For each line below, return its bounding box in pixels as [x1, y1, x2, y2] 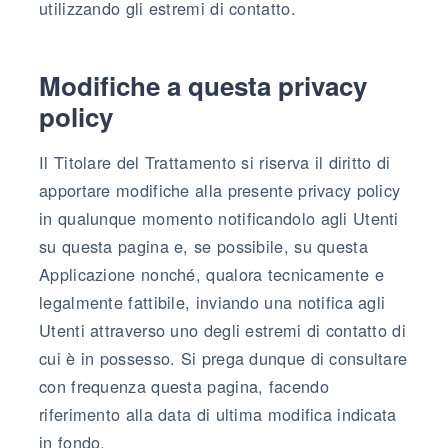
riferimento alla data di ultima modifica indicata [39, 401, 397, 426]
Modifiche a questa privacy [39, 66, 367, 104]
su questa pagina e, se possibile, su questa [39, 233, 368, 258]
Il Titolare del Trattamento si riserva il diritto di [39, 149, 391, 174]
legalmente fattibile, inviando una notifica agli [39, 289, 386, 314]
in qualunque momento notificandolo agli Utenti [39, 205, 399, 230]
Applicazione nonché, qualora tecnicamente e [39, 261, 384, 286]
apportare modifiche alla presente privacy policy [39, 177, 401, 202]
